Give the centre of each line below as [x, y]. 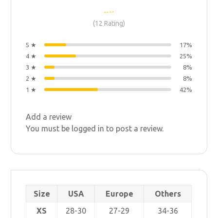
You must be [49, 128]
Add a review [49, 117]
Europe [119, 193]
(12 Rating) [109, 23]
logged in [88, 128]
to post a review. [134, 128]
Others [168, 193]
